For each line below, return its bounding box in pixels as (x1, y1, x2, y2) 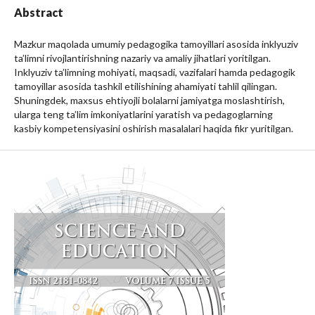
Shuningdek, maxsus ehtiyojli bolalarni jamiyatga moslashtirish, (14, 94, 285, 106)
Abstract (14, 6, 63, 19)
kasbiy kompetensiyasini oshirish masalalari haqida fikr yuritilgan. (14, 122, 293, 134)
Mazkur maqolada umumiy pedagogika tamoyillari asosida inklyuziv (14, 38, 298, 50)
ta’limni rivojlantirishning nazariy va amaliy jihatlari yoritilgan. (14, 52, 271, 64)
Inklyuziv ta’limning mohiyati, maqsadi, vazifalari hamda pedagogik (14, 66, 295, 78)
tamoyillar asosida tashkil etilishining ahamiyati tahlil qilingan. (14, 80, 277, 92)
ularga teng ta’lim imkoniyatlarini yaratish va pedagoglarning (14, 108, 273, 120)
